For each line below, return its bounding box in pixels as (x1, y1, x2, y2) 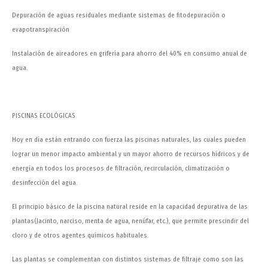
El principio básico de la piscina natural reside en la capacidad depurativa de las (12, 203, 248, 211)
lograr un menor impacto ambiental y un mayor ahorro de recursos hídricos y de (12, 150, 249, 159)
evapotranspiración (12, 26, 69, 34)
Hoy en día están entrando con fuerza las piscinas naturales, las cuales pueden (12, 136, 246, 144)
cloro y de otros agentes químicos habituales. (12, 232, 148, 240)
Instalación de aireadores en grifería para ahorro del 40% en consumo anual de (12, 50, 247, 58)
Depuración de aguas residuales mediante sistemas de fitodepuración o (12, 11, 226, 20)
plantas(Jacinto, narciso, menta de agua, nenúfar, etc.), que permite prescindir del (12, 217, 249, 226)
